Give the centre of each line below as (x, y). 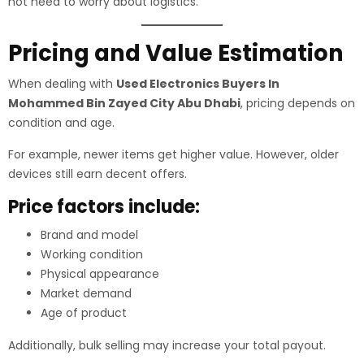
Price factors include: (104, 207)
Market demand (86, 293)
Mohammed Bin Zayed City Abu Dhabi (124, 103)
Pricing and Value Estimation (176, 53)
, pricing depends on (298, 103)
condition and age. (61, 123)
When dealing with (62, 84)
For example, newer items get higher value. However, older (173, 154)
